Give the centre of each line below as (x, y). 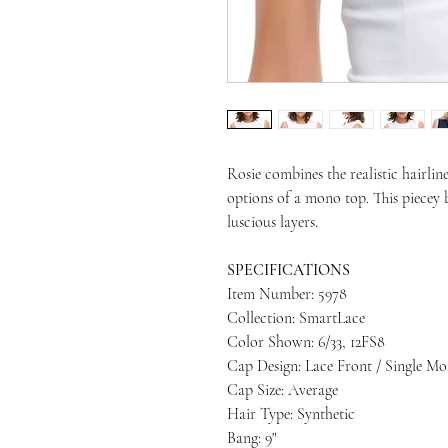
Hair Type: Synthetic (291, 414)
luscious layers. (272, 222)
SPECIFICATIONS (288, 270)
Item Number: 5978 (287, 294)
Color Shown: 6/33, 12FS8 (306, 342)
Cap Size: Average (282, 390)
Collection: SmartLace (296, 318)
